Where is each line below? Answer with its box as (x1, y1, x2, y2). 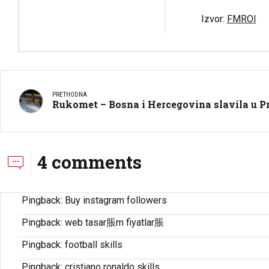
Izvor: (201, 13, 227, 25)
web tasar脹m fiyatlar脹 (65, 216, 164, 228)
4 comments (37, 150, 142, 174)
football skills (65, 238, 122, 250)
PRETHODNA (52, 91, 87, 99)
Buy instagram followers (65, 194, 167, 206)
